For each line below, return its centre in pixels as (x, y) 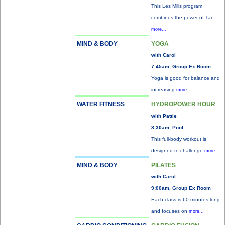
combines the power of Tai (182, 17)
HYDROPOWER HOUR (183, 104)
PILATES (163, 165)
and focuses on (170, 211)
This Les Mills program (177, 6)
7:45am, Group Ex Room (181, 67)
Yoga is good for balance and (186, 78)
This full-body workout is (179, 139)
